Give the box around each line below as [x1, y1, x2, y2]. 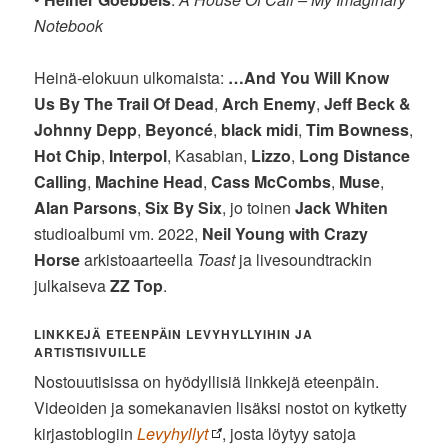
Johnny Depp [34, 117, 138, 141]
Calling [34, 169, 88, 193]
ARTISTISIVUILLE [34, 342, 147, 361]
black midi [221, 117, 299, 141]
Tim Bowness [306, 117, 410, 141]
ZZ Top [110, 273, 164, 297]
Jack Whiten [295, 195, 389, 219]
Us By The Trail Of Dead [34, 91, 215, 115]
